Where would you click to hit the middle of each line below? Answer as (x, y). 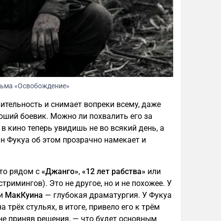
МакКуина (24, 195)
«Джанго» (60, 171)
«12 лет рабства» (114, 171)
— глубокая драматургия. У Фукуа (107, 195)
